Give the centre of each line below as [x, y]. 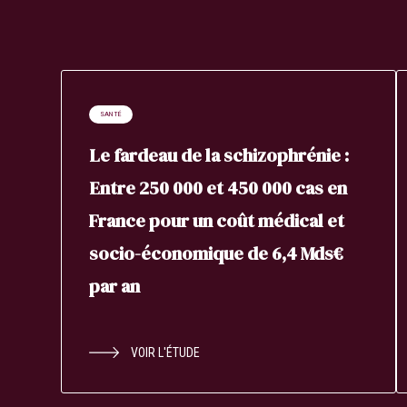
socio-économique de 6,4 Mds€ [217, 254]
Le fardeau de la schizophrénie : [219, 156]
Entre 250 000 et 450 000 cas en [218, 189]
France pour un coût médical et [217, 221]
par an [115, 287]
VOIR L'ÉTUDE [166, 353]
